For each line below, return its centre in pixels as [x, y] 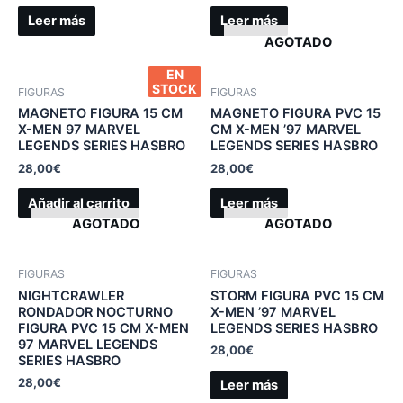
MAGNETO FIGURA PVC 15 [296, 114]
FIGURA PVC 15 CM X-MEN [103, 328]
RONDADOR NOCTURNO [95, 312]
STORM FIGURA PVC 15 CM [297, 296]
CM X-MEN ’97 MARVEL [286, 130]
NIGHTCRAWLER [71, 296]
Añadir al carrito [78, 203]
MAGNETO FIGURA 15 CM [100, 114]
